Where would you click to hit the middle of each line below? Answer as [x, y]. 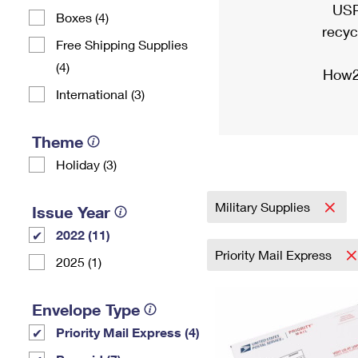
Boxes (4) [82, 17]
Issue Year [71, 212]
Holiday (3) [86, 164]
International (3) [100, 94]
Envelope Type [86, 309]
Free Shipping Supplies [122, 44]
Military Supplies [264, 207]
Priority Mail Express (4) [128, 332]
